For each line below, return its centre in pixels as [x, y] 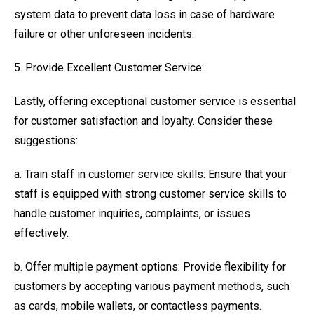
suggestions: [46, 141]
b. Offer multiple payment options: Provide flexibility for [150, 267]
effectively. [41, 233]
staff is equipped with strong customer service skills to [150, 194]
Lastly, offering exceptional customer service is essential [155, 101]
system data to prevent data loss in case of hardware [144, 14]
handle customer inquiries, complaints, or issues [132, 213]
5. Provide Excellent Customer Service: [109, 68]
